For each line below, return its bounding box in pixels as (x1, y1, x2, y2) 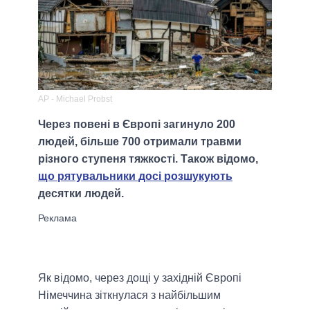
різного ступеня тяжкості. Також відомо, (38, 153, 258, 165)
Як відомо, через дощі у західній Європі (38, 272, 241, 284)
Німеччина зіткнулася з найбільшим (38, 289, 221, 302)
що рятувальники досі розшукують (38, 170, 232, 183)
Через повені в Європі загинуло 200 (38, 118, 235, 131)
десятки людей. (38, 188, 124, 200)
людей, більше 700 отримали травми (38, 136, 241, 148)
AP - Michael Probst (38, 94, 112, 104)
